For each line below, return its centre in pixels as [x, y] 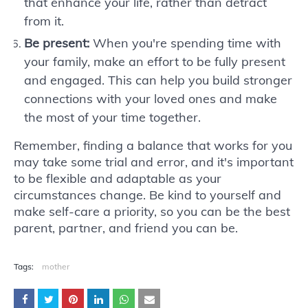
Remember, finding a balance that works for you [153, 145]
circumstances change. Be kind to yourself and [147, 195]
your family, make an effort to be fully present [155, 62]
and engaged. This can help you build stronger [158, 80]
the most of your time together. [112, 117]
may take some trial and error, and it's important [154, 162]
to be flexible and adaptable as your [118, 178]
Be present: [57, 43]
